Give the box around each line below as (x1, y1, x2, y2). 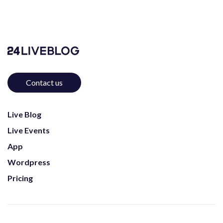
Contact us (26, 78, 63, 87)
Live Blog (7, 110, 41, 119)
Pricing (7, 173, 33, 183)
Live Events (7, 125, 50, 135)
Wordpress (7, 157, 50, 167)
